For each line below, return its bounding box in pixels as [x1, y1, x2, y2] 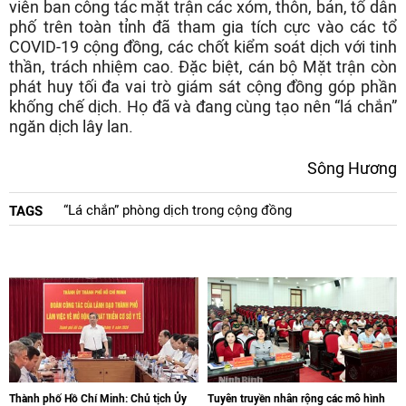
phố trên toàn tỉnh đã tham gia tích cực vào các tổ [9, 17, 397, 36]
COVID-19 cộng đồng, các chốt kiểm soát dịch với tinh [9, 37, 397, 56]
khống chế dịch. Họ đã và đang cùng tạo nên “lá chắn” [9, 97, 397, 116]
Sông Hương [307, 159, 397, 178]
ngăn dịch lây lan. [9, 117, 133, 136]
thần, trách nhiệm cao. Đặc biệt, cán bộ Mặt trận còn [9, 57, 397, 76]
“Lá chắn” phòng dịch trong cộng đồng [63, 202, 292, 218]
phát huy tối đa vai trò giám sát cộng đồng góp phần [9, 77, 397, 96]
